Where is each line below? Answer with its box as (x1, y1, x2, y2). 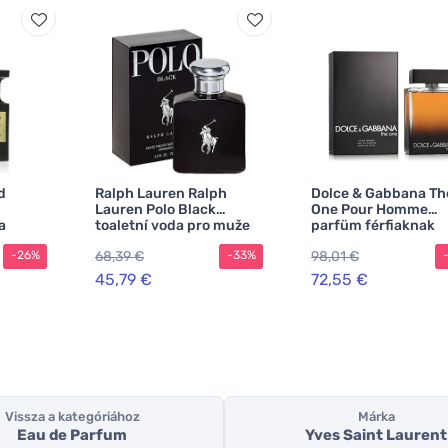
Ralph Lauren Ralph (95, 185, 227, 202)
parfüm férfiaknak (311, 217, 435, 234)
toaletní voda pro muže (95, 217, 250, 234)
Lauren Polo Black (95, 201, 216, 218)
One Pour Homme (311, 201, 428, 218)
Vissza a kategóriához (4, 409, 140, 425)
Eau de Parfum (17, 426, 127, 445)
